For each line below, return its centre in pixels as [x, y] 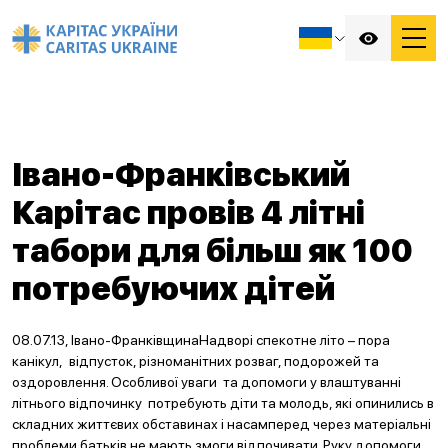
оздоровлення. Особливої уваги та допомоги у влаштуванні [208, 382]
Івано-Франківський [181, 175]
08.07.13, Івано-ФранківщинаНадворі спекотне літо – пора [202, 340]
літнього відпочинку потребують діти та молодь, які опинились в [223, 403]
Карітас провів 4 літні [188, 213]
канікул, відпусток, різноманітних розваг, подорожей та [195, 361]
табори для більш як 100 [212, 251]
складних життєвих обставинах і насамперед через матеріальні [221, 424]
